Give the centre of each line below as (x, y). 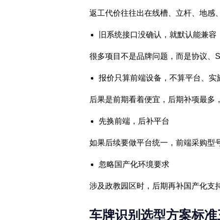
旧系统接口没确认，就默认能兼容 (158, 35)
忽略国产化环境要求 (134, 165)
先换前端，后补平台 (134, 121)
